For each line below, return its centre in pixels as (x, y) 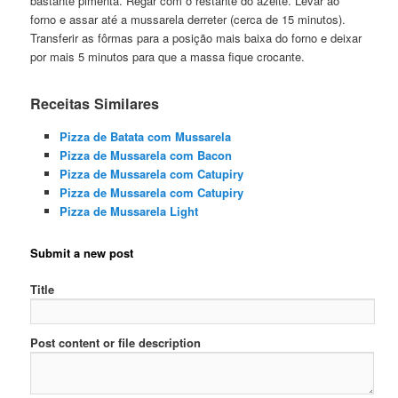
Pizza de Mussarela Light (128, 211)
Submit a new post (82, 252)
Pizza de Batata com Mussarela (145, 136)
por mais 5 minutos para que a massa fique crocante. (168, 57)
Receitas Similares (95, 103)
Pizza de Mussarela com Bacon (145, 155)
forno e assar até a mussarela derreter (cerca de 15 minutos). (188, 20)
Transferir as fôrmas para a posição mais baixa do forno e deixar (196, 38)
